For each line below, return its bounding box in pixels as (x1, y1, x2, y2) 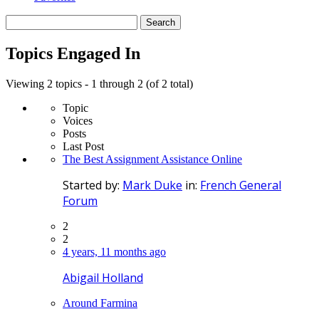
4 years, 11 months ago (63, 245, 166, 258)
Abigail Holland (63, 269, 143, 286)
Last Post (63, 140, 104, 152)
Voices (63, 114, 93, 127)
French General (200, 177, 281, 193)
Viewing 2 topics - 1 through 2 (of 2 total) (6, 77, 193, 90)
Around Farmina (63, 296, 137, 309)
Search (5, 14, 36, 26)
